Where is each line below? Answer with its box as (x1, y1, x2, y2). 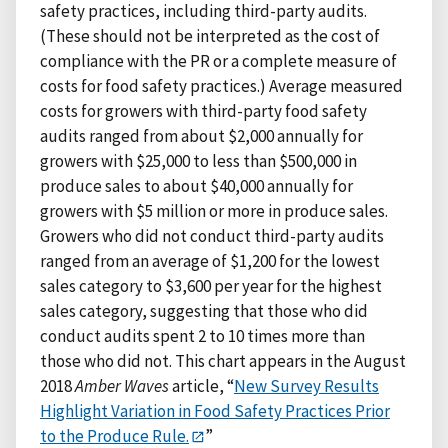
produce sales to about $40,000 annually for (40, 174, 353, 197)
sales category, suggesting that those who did (40, 299, 368, 322)
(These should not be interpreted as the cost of (40, 24, 380, 47)
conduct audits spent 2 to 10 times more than (40, 324, 365, 347)
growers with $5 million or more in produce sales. (40, 199, 388, 222)
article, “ (169, 374, 234, 397)
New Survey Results (234, 374, 379, 397)
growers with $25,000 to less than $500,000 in (40, 149, 357, 172)
